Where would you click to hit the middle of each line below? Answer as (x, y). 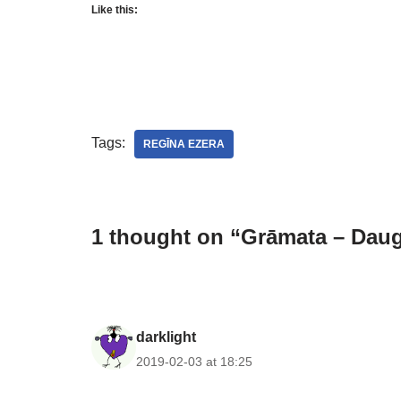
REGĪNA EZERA (184, 144)
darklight (166, 337)
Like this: (115, 10)
